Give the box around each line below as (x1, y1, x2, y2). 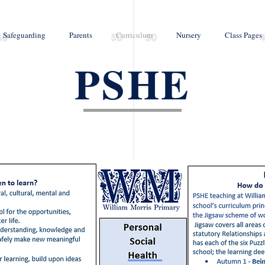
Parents (69, 30, 92, 40)
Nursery (176, 30, 201, 40)
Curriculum (116, 30, 153, 40)
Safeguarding (3, 30, 46, 40)
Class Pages (225, 30, 262, 40)
